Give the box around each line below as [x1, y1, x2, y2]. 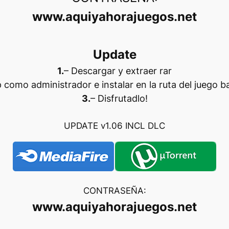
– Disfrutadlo [90, 93, 145, 104]
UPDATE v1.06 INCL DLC [64, 121, 165, 131]
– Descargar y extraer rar [64, 65, 172, 77]
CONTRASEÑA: [83, 185, 146, 196]
